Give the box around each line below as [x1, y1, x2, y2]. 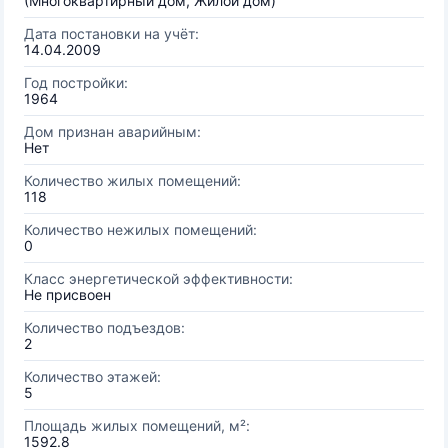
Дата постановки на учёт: [24, 25, 199, 42]
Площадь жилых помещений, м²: [24, 417, 250, 434]
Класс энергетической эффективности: [24, 270, 293, 287]
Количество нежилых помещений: [24, 221, 257, 238]
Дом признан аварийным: [24, 123, 201, 140]
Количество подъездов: [24, 319, 185, 336]
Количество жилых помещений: [24, 172, 241, 189]
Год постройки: [24, 74, 128, 91]
